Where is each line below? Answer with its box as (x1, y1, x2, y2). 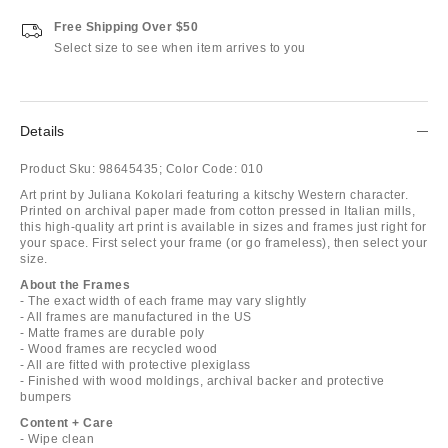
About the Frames (20, 277, 130, 292)
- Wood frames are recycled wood (20, 341, 218, 356)
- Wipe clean (20, 431, 94, 446)
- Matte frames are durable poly (20, 325, 205, 340)
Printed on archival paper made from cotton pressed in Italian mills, (20, 203, 415, 218)
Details (20, 122, 65, 139)
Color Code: (165, 161, 237, 176)
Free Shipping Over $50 (54, 19, 198, 34)
